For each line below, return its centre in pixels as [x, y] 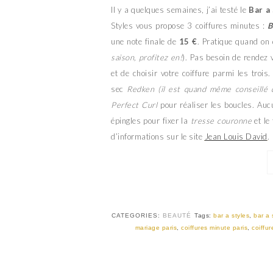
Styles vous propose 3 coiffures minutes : [189, 25]
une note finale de [145, 41]
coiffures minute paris [214, 227]
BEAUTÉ [177, 215]
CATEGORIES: [137, 215]
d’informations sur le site [158, 136]
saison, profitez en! [147, 57]
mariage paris [156, 227]
